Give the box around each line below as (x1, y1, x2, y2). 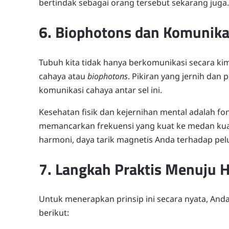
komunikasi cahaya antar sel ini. (39, 84, 162, 96)
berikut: (39, 207, 69, 219)
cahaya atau (39, 70, 87, 82)
